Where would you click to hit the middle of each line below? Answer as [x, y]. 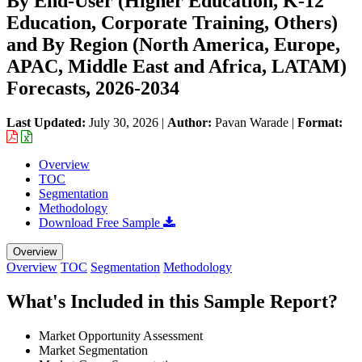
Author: [191, 122]
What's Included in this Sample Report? [172, 301]
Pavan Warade [252, 122]
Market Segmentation [93, 350]
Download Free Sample [101, 222]
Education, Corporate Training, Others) [172, 22]
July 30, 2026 [124, 122]
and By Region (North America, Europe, [173, 44]
